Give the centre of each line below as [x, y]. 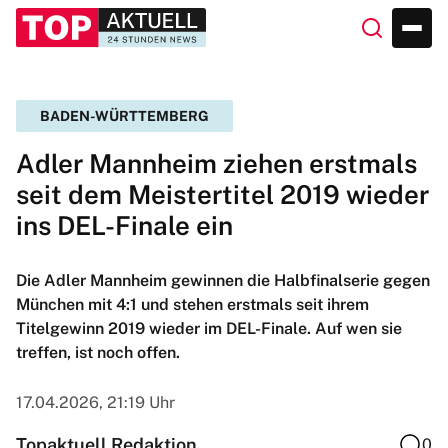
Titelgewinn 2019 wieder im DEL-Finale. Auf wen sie [209, 328]
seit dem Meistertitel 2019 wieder [222, 194]
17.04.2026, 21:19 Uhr [95, 402]
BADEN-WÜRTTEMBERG [124, 116]
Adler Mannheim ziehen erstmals [216, 163]
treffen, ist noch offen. [98, 352]
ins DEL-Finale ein [124, 225]
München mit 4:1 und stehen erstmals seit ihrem [192, 304]
